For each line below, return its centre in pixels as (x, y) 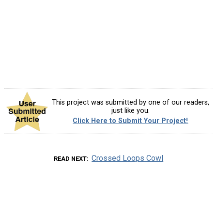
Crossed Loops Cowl (128, 158)
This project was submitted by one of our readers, (130, 102)
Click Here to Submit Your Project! (131, 121)
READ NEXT (70, 159)
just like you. (130, 110)
